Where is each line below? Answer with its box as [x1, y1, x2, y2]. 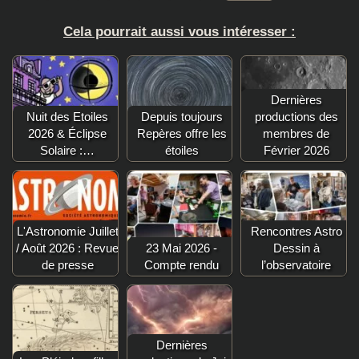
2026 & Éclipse [28, 126, 107, 140]
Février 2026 [263, 143, 329, 157]
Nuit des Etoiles [26, 109, 109, 123]
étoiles [164, 143, 199, 157]
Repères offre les [136, 126, 227, 140]
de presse [41, 257, 94, 272]
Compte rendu [144, 257, 220, 272]
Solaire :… [40, 143, 95, 157]
